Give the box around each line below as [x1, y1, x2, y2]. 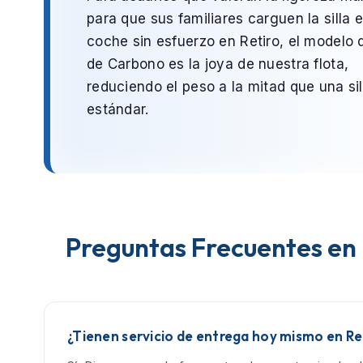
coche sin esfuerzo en [87, 32, 241, 49]
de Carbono [87, 55, 164, 72]
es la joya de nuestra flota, [164, 55, 349, 72]
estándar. [87, 100, 149, 117]
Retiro [240, 32, 280, 49]
